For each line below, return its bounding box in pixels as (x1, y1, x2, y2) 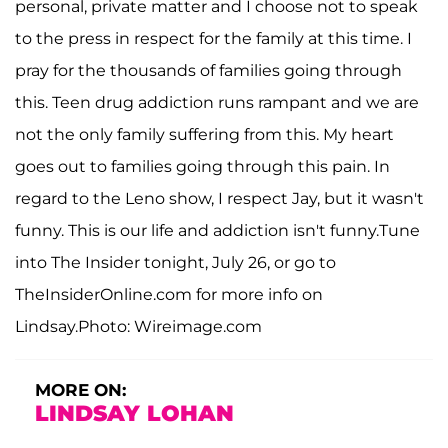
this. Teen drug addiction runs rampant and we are (15, 93, 419, 112)
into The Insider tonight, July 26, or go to (15, 253, 336, 272)
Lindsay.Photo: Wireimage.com (15, 317, 262, 336)
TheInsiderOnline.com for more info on (15, 285, 323, 304)
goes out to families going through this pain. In (15, 157, 390, 176)
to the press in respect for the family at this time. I (15, 29, 412, 48)
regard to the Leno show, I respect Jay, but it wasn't (15, 189, 424, 208)
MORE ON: (35, 380, 126, 400)
